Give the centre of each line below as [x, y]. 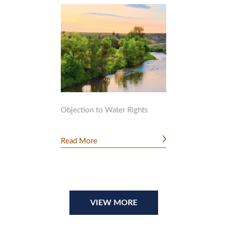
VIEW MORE [113, 203]
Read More [79, 141]
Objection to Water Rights [104, 110]
